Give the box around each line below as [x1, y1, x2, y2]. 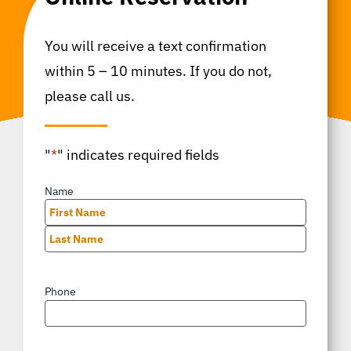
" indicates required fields [56, 145, 219, 164]
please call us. [44, 86, 135, 105]
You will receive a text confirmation [44, 36, 266, 55]
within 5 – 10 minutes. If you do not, [44, 61, 272, 80]
